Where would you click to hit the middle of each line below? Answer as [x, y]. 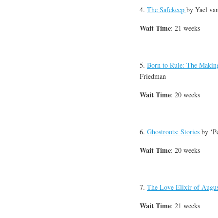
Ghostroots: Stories [174, 132]
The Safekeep [167, 10]
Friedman [153, 76]
